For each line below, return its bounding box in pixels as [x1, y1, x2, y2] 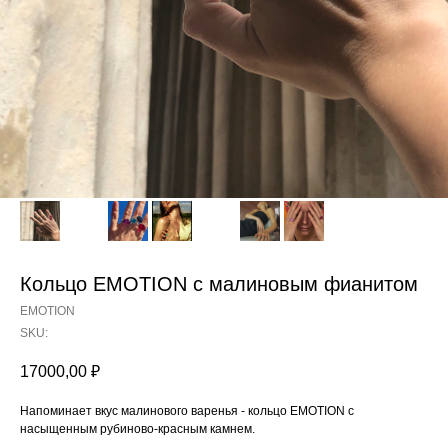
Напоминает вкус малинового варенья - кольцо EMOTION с [20, 404, 354, 419]
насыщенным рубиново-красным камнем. [20, 422, 255, 437]
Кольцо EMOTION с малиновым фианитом [20, 273, 418, 295]
